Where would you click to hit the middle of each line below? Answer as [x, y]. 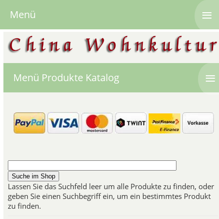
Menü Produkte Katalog [66, 77]
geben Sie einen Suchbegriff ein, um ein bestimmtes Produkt [109, 196]
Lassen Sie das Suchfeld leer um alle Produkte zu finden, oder [111, 186]
